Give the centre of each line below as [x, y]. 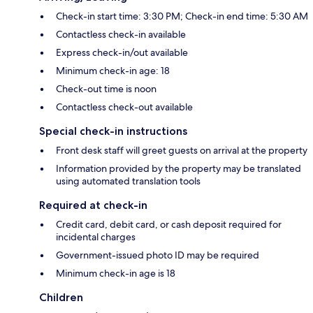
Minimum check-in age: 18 [113, 71]
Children [61, 298]
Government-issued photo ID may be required [158, 255]
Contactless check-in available [121, 35]
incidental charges [96, 237]
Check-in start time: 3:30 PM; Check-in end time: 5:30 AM [182, 16]
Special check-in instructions [113, 131]
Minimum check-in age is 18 [116, 274]
